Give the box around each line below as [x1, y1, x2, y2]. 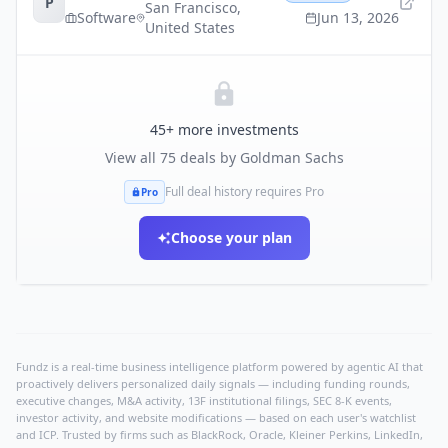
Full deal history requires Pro [165, 183, 325, 200]
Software [77, 8, 137, 27]
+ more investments [165, 120, 299, 139]
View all [104, 148, 160, 167]
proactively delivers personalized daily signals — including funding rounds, [16, 376, 410, 391]
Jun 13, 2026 [317, 8, 399, 27]
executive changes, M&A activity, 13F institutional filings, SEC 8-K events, [16, 393, 392, 408]
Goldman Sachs [239, 148, 344, 167]
